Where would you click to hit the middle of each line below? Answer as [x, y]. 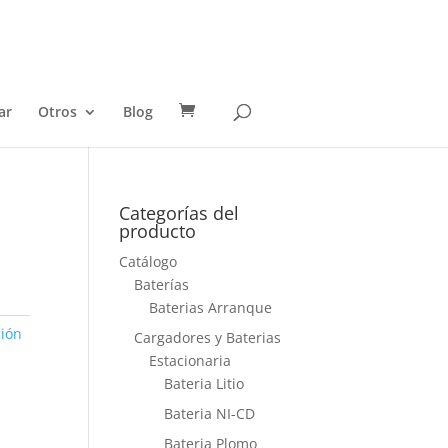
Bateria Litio [204, 383]
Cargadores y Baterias [208, 337]
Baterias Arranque [211, 307]
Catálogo [148, 261]
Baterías [162, 284]
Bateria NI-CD [210, 413]
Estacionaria [190, 360]
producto [158, 231]
